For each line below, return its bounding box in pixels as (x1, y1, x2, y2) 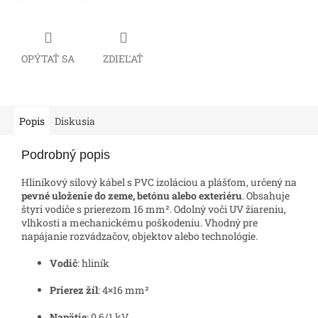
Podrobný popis (21, 147, 110, 162)
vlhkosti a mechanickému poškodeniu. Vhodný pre (21, 215, 258, 229)
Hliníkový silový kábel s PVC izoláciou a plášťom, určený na (21, 175, 297, 189)
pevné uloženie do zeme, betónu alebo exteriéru (21, 188, 242, 202)
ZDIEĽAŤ (103, 51, 143, 65)
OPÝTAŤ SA (21, 51, 75, 65)
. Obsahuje (242, 188, 290, 202)
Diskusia (55, 114, 95, 128)
